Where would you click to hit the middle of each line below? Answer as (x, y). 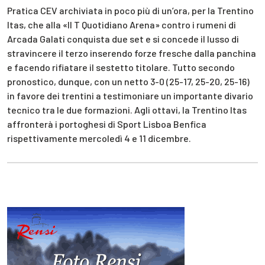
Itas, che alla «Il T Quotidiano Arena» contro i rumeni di (122, 24)
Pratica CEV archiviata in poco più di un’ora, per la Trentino (130, 10)
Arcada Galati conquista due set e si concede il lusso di (123, 38)
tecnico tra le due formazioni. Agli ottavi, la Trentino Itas (127, 109)
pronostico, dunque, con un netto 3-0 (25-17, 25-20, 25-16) (128, 81)
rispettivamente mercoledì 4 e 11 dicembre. (99, 138)
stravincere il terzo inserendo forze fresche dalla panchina (132, 53)
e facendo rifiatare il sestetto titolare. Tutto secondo (121, 67)
